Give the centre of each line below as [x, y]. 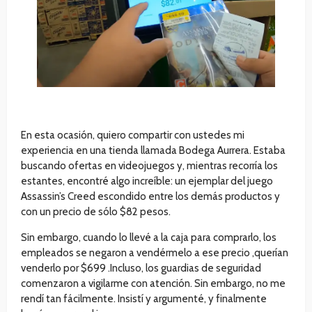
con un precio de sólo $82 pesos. [96, 212]
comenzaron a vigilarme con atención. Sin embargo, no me [153, 284]
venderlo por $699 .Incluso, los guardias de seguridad [141, 268]
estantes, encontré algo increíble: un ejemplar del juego [147, 181]
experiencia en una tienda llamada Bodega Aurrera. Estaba [153, 151]
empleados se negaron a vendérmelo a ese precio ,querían [155, 253]
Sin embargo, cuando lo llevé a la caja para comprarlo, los [149, 238]
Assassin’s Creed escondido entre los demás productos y [150, 197]
